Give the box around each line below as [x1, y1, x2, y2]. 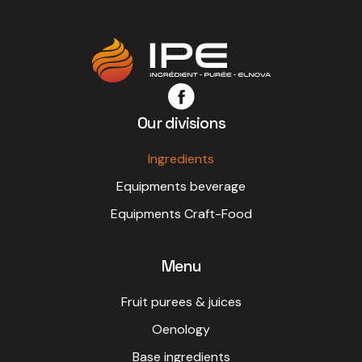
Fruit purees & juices [120, 293, 242, 310]
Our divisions [137, 112, 225, 133]
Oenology [152, 321, 210, 338]
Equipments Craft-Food [110, 205, 252, 222]
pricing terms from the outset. [16, 4, 187, 21]
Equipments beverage [116, 178, 246, 195]
